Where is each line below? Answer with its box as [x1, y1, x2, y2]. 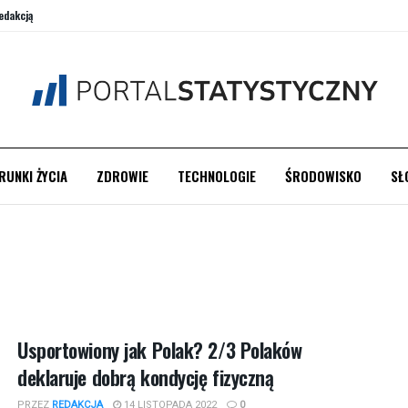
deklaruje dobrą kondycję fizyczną [17, 362, 274, 392]
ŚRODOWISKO [284, 166, 362, 186]
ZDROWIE [96, 166, 148, 186]
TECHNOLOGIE [177, 166, 256, 186]
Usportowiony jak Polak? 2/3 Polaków [17, 335, 302, 364]
